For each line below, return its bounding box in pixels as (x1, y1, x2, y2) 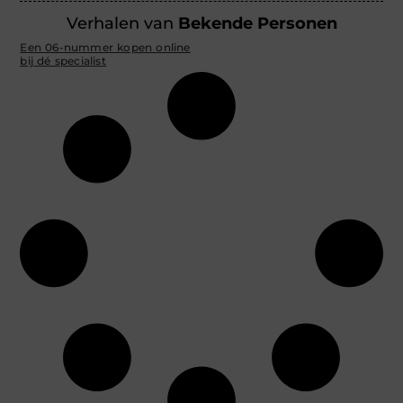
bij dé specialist (20, 53, 106, 67)
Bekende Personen (177, 13, 337, 33)
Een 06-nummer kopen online (20, 40, 191, 54)
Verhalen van (66, 13, 178, 33)
